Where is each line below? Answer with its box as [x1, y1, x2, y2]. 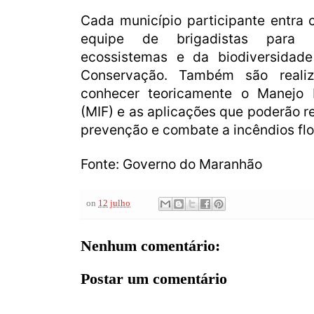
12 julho [98, 198, 130, 208]
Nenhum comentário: [81, 237, 220, 255]
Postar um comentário [81, 270, 227, 288]
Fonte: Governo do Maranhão [81, 155, 262, 172]
